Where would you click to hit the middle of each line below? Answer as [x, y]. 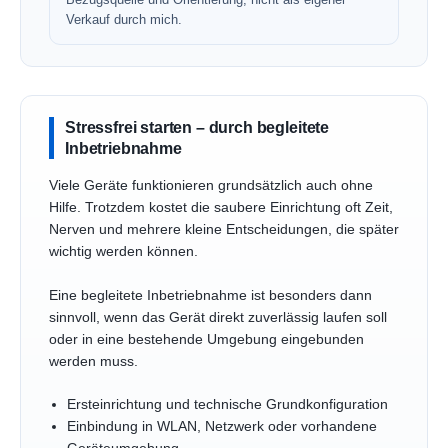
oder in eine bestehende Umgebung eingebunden [206, 339]
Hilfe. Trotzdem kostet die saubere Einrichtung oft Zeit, [221, 207]
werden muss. [93, 361]
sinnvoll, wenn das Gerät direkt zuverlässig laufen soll [218, 317]
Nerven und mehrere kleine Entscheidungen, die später [224, 229]
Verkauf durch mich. [124, 19]
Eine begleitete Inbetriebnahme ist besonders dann [210, 295]
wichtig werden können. [123, 251]
